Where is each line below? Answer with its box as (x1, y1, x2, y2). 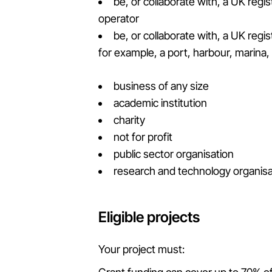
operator (98, 12, 139, 25)
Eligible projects (98, 208, 200, 226)
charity (114, 114, 145, 126)
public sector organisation (114, 148, 234, 160)
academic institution (114, 97, 207, 109)
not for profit (114, 131, 172, 143)
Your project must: (98, 243, 185, 256)
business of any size (114, 80, 209, 92)
